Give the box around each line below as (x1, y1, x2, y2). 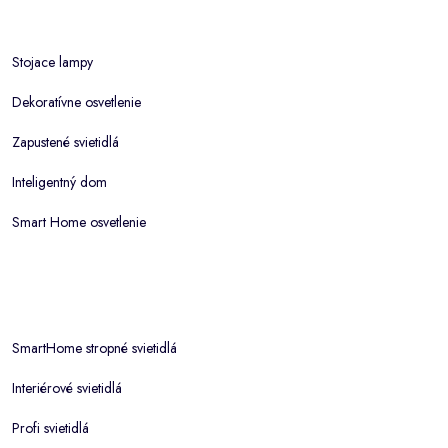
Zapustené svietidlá (12, 132, 119, 152)
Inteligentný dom (12, 172, 107, 192)
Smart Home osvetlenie (12, 212, 146, 232)
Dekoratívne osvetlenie (12, 92, 141, 112)
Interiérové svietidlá (12, 378, 122, 398)
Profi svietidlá (12, 418, 89, 438)
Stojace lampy (12, 52, 93, 72)
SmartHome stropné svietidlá (12, 338, 177, 358)
